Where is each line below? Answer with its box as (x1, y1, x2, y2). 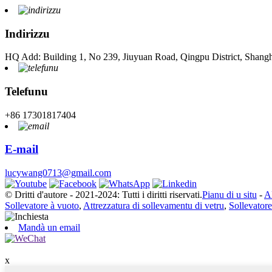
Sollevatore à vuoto (5, 200, 79, 211)
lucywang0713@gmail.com (5, 168, 111, 178)
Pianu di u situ (202, 189, 257, 200)
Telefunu (5, 84, 48, 98)
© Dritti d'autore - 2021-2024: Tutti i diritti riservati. (5, 189, 202, 200)
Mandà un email (18, 222, 80, 233)
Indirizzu (5, 27, 50, 40)
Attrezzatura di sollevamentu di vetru (83, 200, 224, 211)
